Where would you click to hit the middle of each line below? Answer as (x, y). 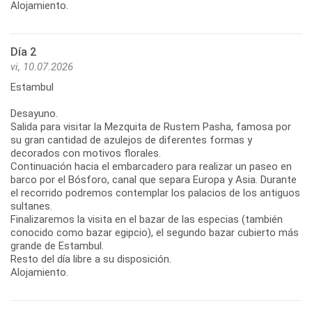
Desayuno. (34, 113)
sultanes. (31, 206)
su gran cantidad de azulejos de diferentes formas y (131, 140)
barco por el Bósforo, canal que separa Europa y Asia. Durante (154, 179)
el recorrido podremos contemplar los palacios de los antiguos (155, 193)
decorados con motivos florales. (86, 153)
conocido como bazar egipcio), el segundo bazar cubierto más (155, 232)
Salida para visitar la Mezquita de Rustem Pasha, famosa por (151, 126)
